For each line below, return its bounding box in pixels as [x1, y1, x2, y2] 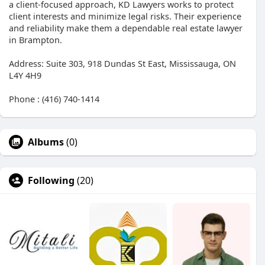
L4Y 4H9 [9, 69, 41, 81]
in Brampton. [9, 34, 62, 46]
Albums [28, 135, 64, 148]
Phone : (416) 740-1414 [9, 93, 99, 105]
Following [28, 174, 75, 187]
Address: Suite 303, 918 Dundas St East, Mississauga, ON [9, 57, 236, 69]
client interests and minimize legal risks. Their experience [9, 10, 241, 22]
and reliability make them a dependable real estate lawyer [9, 22, 243, 34]
